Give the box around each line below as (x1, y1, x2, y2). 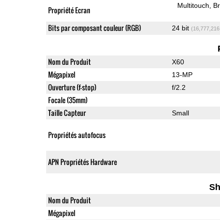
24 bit (171, 24, 191, 32)
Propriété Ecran (48, 4, 90, 15)
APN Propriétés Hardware (48, 156, 117, 167)
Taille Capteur (48, 107, 86, 118)
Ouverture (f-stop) (48, 82, 96, 92)
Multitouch (177, 1, 210, 9)
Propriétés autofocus (48, 129, 106, 140)
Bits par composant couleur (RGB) (48, 22, 141, 33)
